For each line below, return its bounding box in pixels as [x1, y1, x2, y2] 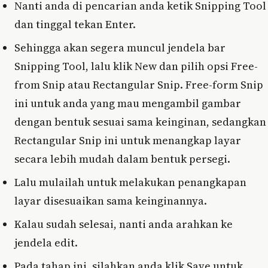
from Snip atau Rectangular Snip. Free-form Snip [14, 77, 263, 92]
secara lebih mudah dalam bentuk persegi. [14, 151, 230, 166]
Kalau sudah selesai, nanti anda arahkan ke [14, 216, 233, 232]
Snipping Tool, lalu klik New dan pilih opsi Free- [14, 58, 258, 74]
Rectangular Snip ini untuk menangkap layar [14, 132, 241, 148]
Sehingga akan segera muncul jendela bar [14, 39, 226, 55]
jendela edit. [14, 234, 78, 250]
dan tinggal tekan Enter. [14, 16, 136, 32]
